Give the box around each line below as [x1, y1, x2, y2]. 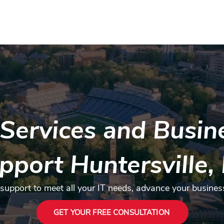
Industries [87, 19, 119, 28]
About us [163, 19, 193, 28]
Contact [5, 19, 30, 28]
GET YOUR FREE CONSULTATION [53, 207, 169, 217]
